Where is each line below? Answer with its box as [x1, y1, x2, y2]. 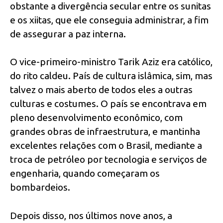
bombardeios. [10, 182, 70, 193]
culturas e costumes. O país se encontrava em [10, 98, 207, 110]
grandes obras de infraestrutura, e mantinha [10, 126, 200, 137]
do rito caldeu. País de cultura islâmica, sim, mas [10, 70, 213, 82]
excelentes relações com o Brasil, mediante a [10, 140, 202, 151]
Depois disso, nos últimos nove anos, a [10, 210, 172, 222]
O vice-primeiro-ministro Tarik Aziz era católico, [10, 56, 213, 68]
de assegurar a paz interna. [10, 28, 126, 39]
